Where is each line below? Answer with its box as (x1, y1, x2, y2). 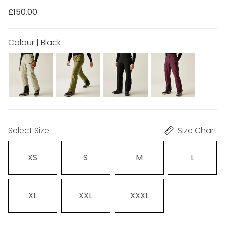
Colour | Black (8, 36, 61, 48)
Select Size (8, 125, 49, 137)
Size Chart (178, 125, 217, 137)
